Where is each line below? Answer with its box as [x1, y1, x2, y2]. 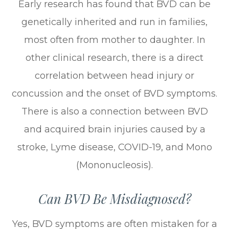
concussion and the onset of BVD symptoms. [12, 87, 217, 99]
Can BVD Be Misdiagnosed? [38, 190, 191, 207]
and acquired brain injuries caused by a [24, 123, 205, 135]
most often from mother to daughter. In [24, 34, 205, 45]
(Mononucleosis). [76, 159, 153, 171]
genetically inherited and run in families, [21, 16, 208, 28]
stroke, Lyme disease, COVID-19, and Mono [17, 141, 212, 153]
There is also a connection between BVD [21, 105, 208, 117]
